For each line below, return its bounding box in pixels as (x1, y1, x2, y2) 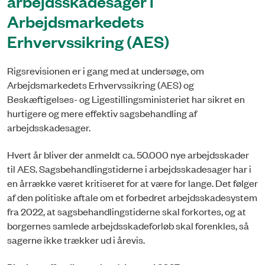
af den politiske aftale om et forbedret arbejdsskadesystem (7, 190, 257, 204)
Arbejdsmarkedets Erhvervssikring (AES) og (7, 77, 194, 91)
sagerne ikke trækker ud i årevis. (7, 233, 145, 247)
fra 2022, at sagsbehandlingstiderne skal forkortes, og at (7, 205, 246, 218)
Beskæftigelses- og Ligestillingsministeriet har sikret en (7, 92, 245, 105)
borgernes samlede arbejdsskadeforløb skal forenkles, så (7, 219, 249, 232)
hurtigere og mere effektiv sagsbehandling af (7, 106, 197, 119)
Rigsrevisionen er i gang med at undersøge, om (7, 63, 204, 77)
